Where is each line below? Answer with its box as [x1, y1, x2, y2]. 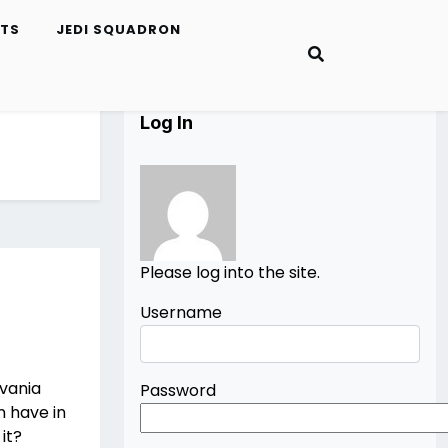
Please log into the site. [140, 261, 320, 284]
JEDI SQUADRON [55, 20, 181, 40]
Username [140, 301, 222, 324]
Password [140, 379, 216, 402]
